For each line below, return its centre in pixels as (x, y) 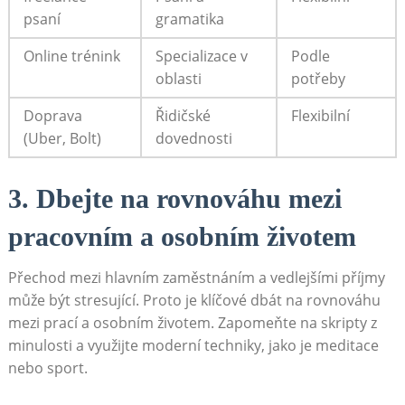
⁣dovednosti (193, 138)
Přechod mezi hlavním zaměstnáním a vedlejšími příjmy (196, 277)
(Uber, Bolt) (62, 138)
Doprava (52, 115)
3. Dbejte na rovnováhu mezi (174, 198)
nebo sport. (47, 367)
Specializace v (201, 56)
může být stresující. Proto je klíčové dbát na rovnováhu (194, 300)
